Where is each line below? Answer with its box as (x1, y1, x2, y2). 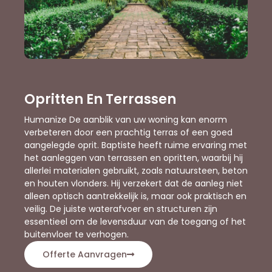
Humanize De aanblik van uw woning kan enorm (24, 114, 227, 126)
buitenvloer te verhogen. (24, 228, 129, 241)
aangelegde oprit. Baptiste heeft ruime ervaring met (24, 139, 247, 152)
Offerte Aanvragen (42, 248, 127, 261)
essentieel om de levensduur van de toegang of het (24, 216, 246, 228)
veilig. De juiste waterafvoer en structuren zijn (24, 203, 217, 216)
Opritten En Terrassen (24, 90, 176, 109)
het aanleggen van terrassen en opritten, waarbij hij (24, 152, 243, 165)
